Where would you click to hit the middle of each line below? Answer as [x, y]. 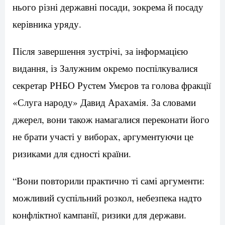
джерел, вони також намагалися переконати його [111, 119]
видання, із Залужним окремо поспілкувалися [105, 68]
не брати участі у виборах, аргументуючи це [103, 136]
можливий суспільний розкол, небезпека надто [107, 198]
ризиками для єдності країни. [72, 153]
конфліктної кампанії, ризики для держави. [99, 215]
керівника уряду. [47, 24]
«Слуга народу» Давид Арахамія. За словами [104, 102]
